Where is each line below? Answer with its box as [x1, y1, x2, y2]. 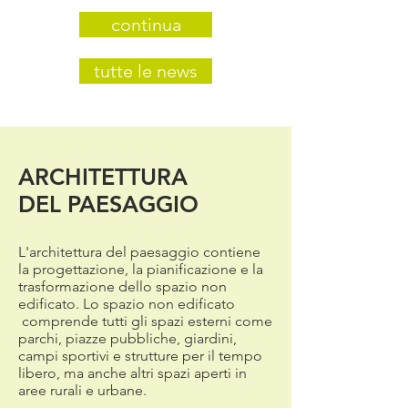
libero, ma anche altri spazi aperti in [18, 364, 247, 382]
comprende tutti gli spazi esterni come [18, 312, 272, 330]
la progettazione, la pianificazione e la [18, 260, 263, 278]
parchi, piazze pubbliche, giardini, [18, 330, 237, 347]
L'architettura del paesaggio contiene [18, 243, 260, 260]
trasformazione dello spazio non [18, 278, 227, 295]
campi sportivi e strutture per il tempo [18, 347, 262, 364]
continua [110, 14, 181, 36]
